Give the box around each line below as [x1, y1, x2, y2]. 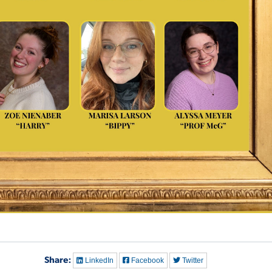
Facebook [129, 256, 165, 265]
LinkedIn [83, 256, 114, 265]
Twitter [180, 256, 204, 265]
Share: [44, 253, 72, 266]
